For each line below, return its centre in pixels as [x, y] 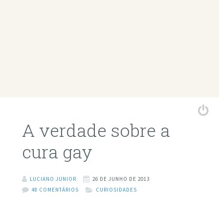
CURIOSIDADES [116, 189]
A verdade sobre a [96, 130]
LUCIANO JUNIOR [53, 179]
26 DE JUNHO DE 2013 [121, 179]
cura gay [57, 152]
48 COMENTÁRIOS [55, 189]
